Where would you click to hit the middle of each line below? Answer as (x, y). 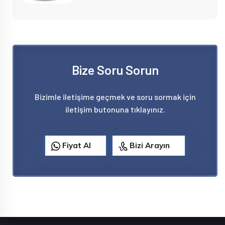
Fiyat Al (76, 145)
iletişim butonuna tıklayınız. (115, 109)
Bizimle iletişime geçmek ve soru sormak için (115, 97)
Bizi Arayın (149, 145)
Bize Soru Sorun (115, 70)
